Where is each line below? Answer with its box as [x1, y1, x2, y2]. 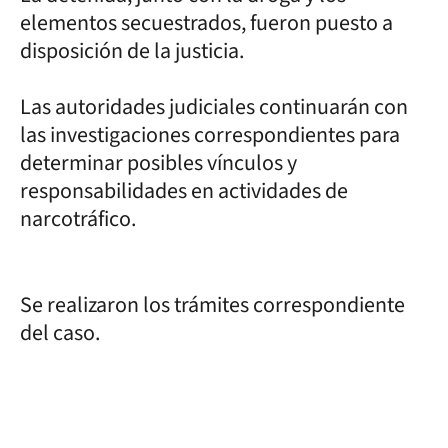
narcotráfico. [20, 202, 136, 235]
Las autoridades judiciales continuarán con [20, 90, 408, 123]
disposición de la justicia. [20, 34, 244, 67]
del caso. [20, 316, 100, 349]
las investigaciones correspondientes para [20, 118, 400, 151]
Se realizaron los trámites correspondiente [20, 288, 405, 321]
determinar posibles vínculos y [20, 146, 297, 179]
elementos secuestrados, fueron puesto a [20, 6, 393, 39]
